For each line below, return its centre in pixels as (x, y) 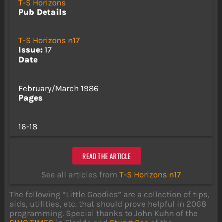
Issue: (30, 50)
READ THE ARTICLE (107, 156)
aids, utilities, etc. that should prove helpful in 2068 (108, 204)
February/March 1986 (58, 88)
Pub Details (42, 12)
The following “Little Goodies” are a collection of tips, (110, 194)
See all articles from (80, 175)
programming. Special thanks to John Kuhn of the (104, 213)
